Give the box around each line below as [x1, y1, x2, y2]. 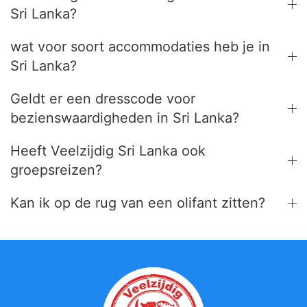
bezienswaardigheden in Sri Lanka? [10, 110, 239, 126]
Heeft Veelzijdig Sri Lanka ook [10, 143, 206, 159]
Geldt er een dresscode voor [10, 90, 195, 107]
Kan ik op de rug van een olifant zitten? [10, 195, 265, 211]
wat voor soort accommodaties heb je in [10, 38, 270, 55]
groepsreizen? [10, 162, 102, 178]
